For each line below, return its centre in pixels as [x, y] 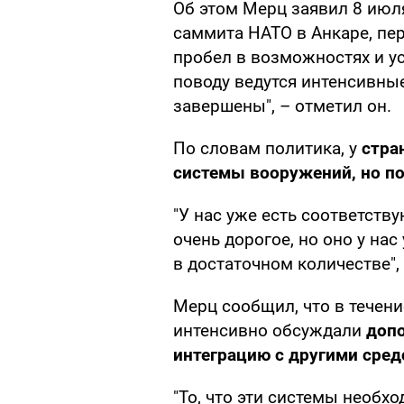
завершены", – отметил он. [282, 106]
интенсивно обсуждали [270, 331]
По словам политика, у [267, 149]
